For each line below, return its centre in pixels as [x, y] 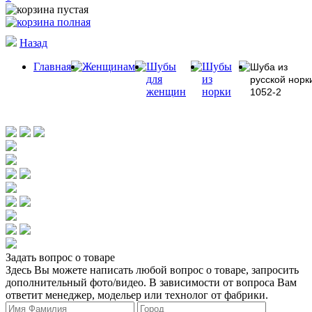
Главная [52, 67]
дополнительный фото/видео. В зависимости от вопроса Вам [151, 282]
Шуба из [268, 67]
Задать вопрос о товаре [60, 257]
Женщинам [109, 67]
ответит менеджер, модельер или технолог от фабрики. [137, 295]
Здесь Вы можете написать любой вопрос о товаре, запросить [152, 270]
